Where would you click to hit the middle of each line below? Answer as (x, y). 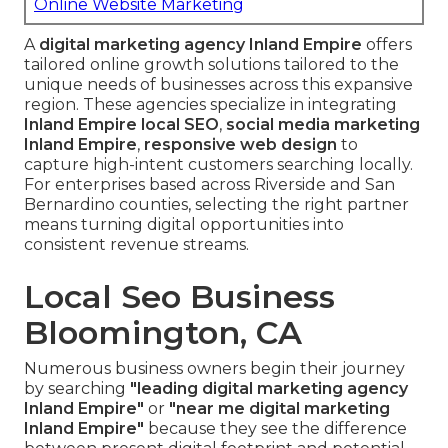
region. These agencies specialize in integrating (210, 105)
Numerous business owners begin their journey (214, 369)
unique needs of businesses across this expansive (218, 85)
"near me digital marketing (279, 409)
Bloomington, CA (163, 333)
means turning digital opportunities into (184, 225)
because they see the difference (275, 429)
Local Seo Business (179, 297)
